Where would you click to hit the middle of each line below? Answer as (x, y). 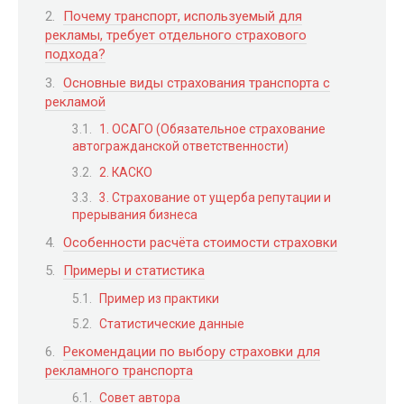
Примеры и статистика (134, 271)
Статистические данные (172, 324)
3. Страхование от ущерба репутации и (215, 198)
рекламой (75, 101)
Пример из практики (159, 298)
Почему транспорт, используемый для (183, 16)
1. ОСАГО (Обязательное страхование (212, 129)
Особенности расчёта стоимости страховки (200, 242)
